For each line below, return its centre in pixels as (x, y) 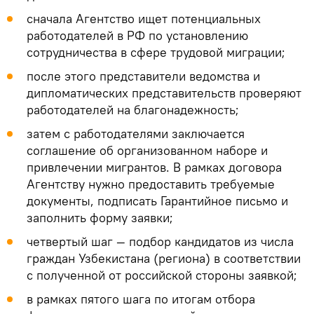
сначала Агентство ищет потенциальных (144, 18)
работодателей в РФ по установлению (137, 35)
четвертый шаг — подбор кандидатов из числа (160, 241)
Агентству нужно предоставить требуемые (151, 184)
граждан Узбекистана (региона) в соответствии (164, 258)
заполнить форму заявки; (100, 217)
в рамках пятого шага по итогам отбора (141, 299)
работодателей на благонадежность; (133, 109)
